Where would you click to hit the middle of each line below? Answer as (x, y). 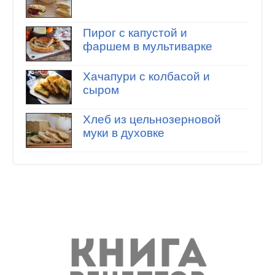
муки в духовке (123, 133)
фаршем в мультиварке (147, 47)
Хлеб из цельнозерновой (152, 120)
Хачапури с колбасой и (146, 76)
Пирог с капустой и (135, 33)
